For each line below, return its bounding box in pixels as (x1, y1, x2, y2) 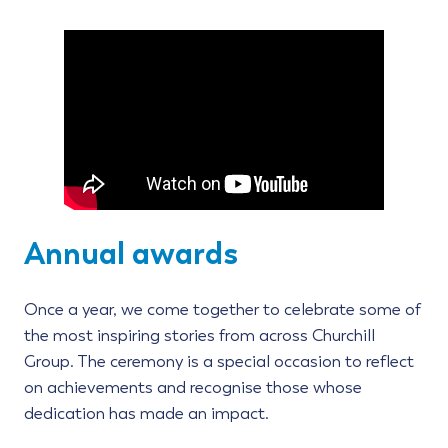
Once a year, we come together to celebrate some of (24, 300, 421, 320)
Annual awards (24, 234, 238, 272)
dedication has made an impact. (24, 404, 269, 424)
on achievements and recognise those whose (24, 378, 362, 398)
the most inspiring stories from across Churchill (24, 326, 375, 346)
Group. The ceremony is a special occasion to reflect (24, 352, 414, 372)
